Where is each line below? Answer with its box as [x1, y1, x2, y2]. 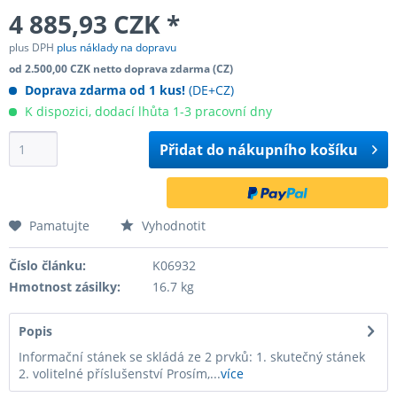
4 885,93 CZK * [9, 7, 180, 41]
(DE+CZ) [189, 82, 234, 98]
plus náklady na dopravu [57, 40, 176, 55]
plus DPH [9, 40, 57, 55]
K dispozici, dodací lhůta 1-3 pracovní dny [21, 103, 272, 120]
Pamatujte [29, 217, 90, 234]
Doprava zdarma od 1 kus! [25, 82, 189, 98]
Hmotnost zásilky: [9, 278, 121, 295]
